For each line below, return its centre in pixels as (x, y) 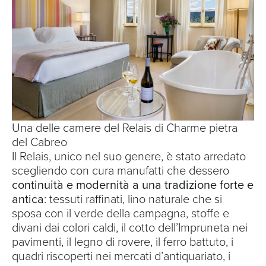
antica (28, 199)
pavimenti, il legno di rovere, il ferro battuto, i (123, 242)
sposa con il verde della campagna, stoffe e (121, 213)
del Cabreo (39, 142)
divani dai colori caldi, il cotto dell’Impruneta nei (130, 228)
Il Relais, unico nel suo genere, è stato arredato (129, 156)
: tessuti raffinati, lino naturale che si (133, 199)
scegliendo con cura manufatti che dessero (121, 171)
